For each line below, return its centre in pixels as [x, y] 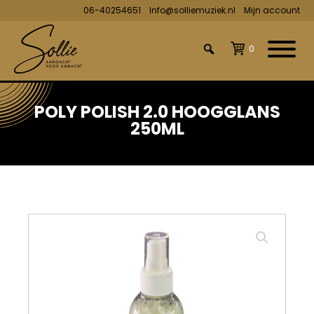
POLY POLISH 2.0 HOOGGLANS [157, 112]
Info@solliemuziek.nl [192, 10]
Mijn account [272, 10]
